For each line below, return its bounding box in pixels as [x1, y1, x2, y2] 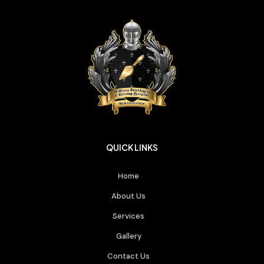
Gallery [115, 230, 141, 241]
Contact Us [107, 250, 150, 261]
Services [113, 210, 144, 221]
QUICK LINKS [106, 141, 158, 153]
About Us [111, 190, 146, 201]
